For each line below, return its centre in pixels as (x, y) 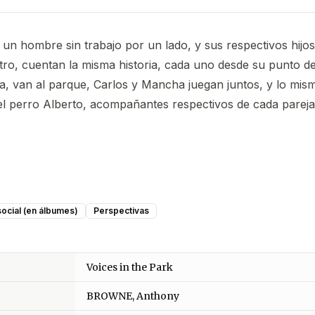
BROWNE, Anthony (133, 296)
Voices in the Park (130, 268)
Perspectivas (121, 211)
